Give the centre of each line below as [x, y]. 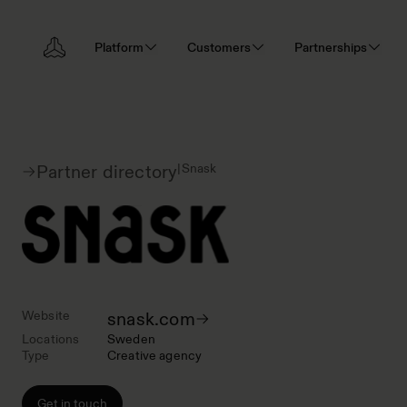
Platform [119, 47]
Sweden [131, 339]
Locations [51, 339]
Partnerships [331, 47]
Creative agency [155, 355]
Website [46, 315]
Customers [219, 47]
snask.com [151, 319]
